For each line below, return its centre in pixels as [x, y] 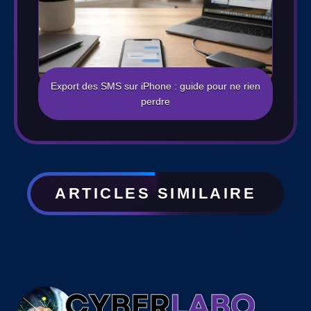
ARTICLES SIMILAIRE [155, 194]
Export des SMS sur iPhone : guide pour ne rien [155, 86]
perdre [155, 102]
